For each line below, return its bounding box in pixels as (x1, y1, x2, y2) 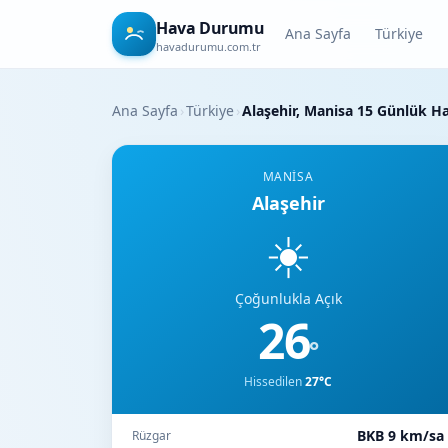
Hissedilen (244, 373, 305, 390)
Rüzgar (132, 427, 171, 444)
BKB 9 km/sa (357, 426, 444, 445)
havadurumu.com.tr (156, 38, 261, 54)
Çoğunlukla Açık (234, 289, 342, 308)
